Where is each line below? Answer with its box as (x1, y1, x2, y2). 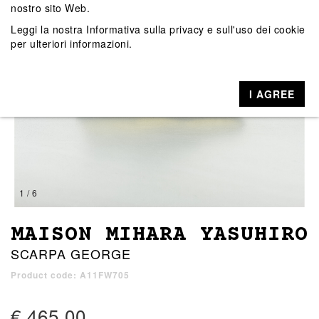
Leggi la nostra (11, 21, 86, 36)
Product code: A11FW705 (11, 268, 130, 282)
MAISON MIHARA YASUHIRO (11, 224, 308, 248)
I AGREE (249, 86, 296, 101)
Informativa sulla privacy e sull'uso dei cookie (86, 21, 305, 36)
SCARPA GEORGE (11, 244, 131, 263)
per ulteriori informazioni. (11, 36, 132, 51)
